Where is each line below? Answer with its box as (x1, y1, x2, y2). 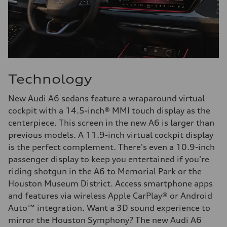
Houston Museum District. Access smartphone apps (8, 178, 213, 189)
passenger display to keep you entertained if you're (8, 154, 209, 165)
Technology (8, 71, 92, 87)
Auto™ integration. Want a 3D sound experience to (8, 203, 210, 213)
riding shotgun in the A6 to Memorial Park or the (8, 166, 202, 177)
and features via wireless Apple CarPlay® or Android (8, 191, 212, 201)
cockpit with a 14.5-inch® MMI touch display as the (8, 105, 210, 116)
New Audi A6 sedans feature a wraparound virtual (8, 93, 205, 104)
